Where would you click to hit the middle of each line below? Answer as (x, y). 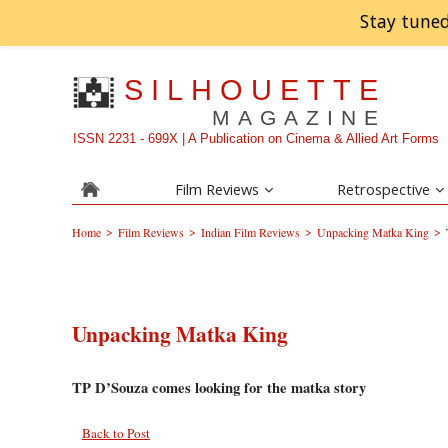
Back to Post (116, 432)
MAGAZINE (299, 118)
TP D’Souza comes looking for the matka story (219, 387)
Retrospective (384, 189)
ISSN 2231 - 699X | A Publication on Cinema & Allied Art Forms (256, 138)
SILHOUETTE (255, 89)
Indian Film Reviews (250, 232)
